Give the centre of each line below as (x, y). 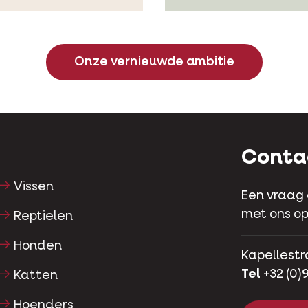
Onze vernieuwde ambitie (154, 62)
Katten (35, 275)
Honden (37, 246)
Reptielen (43, 217)
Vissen (33, 187)
